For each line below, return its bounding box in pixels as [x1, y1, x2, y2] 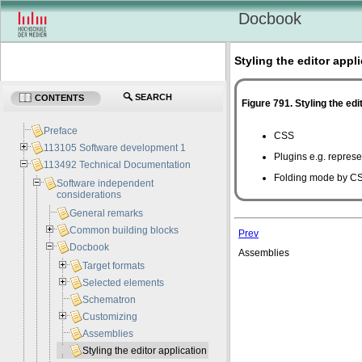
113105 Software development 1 [44, 142, 187, 154]
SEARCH [135, 92, 172, 103]
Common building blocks [69, 225, 179, 237]
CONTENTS [35, 93, 84, 103]
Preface [44, 125, 78, 137]
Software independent [57, 178, 154, 190]
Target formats [82, 260, 145, 272]
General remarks [69, 208, 144, 220]
